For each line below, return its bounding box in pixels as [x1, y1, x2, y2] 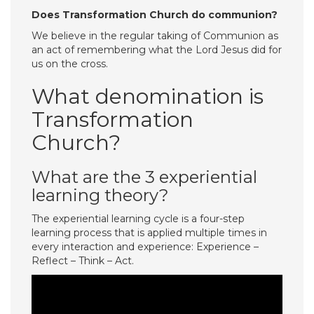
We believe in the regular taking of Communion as [32, 29, 278, 42]
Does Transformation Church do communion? [32, 8, 278, 21]
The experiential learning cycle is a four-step [32, 212, 245, 225]
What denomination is [32, 83, 264, 109]
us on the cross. [32, 57, 108, 70]
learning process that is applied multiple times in [32, 226, 267, 239]
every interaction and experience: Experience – [32, 240, 259, 253]
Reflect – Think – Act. [32, 254, 134, 267]
